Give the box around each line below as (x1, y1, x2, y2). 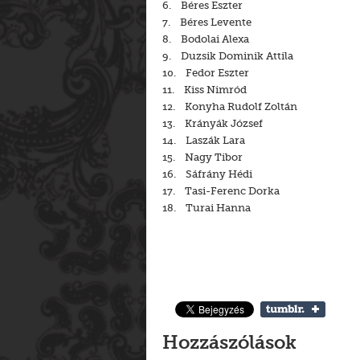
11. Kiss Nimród (162, 83, 247, 96)
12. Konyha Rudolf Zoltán (162, 100, 297, 113)
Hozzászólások (162, 335, 297, 354)
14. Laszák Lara (162, 133, 245, 147)
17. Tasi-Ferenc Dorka (162, 184, 280, 198)
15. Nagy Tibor (162, 150, 243, 164)
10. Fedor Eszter (162, 66, 249, 80)
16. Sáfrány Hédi (162, 167, 252, 181)
